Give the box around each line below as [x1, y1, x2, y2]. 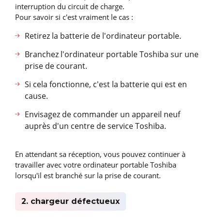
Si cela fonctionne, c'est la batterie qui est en [25, 79, 187, 90]
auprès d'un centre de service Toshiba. [25, 121, 166, 132]
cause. [25, 91, 48, 102]
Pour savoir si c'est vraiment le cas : [15, 12, 133, 22]
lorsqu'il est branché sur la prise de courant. [15, 170, 161, 181]
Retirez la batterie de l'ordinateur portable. [25, 31, 181, 42]
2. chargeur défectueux [21, 197, 120, 206]
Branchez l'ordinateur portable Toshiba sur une [25, 49, 199, 60]
